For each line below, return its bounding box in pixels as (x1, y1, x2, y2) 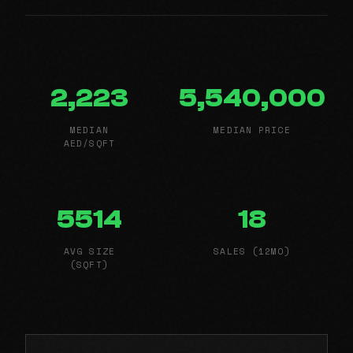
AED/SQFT (64, 136, 115, 150)
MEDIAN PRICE (214, 122, 291, 136)
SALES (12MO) (214, 243, 291, 258)
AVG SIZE (64, 243, 115, 258)
